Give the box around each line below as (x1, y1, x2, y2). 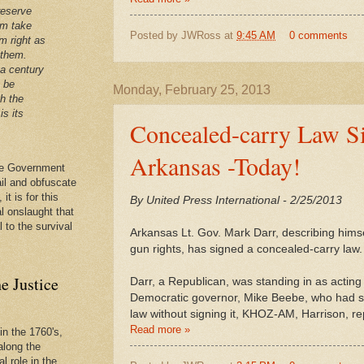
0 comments (288, 29, 348, 42)
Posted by (130, 29, 181, 42)
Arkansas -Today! (130, 149, 301, 182)
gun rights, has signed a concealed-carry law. (130, 242, 362, 255)
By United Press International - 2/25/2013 (130, 193, 342, 206)
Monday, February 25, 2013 (113, 82, 271, 97)
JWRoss (181, 29, 221, 42)
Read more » (130, 323, 190, 336)
